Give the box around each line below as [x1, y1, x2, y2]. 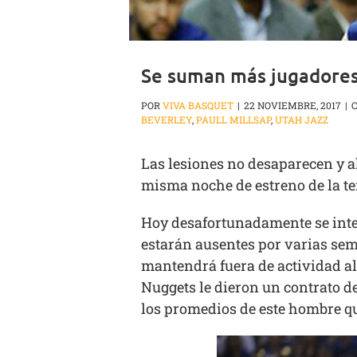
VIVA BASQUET [163, 99, 233, 112]
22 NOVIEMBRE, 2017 [244, 99, 341, 112]
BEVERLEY [141, 113, 192, 127]
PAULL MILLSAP [196, 113, 271, 127]
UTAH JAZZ [275, 113, 328, 127]
